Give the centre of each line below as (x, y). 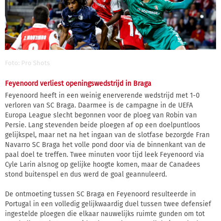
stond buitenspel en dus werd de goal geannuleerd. (86, 175)
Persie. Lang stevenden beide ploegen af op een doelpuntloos (103, 125)
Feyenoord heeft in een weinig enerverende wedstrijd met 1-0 (102, 96)
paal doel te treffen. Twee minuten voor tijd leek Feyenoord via (105, 155)
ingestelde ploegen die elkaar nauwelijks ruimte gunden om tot (105, 214)
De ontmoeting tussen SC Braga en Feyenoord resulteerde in (100, 194)
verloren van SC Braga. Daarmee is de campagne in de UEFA (99, 106)
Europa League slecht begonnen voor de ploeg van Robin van (101, 115)
